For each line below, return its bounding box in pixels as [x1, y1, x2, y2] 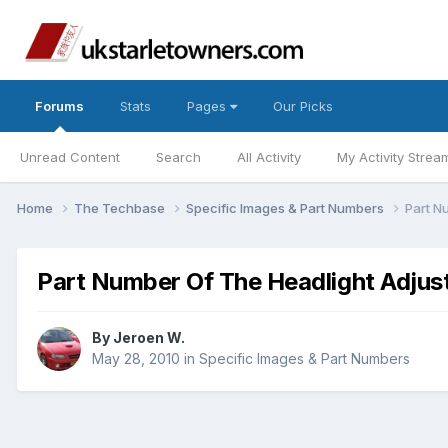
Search [156, 149, 201, 165]
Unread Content [20, 149, 120, 165]
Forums [35, 98, 84, 114]
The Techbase [74, 199, 168, 216]
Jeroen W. [113, 329, 185, 347]
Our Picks [273, 98, 333, 114]
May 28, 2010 [92, 350, 180, 368]
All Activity [237, 149, 301, 165]
